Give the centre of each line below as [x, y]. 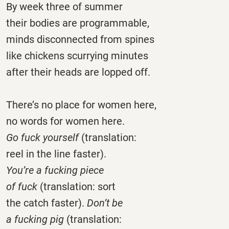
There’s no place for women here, [81, 105]
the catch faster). [47, 203]
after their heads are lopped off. [78, 72]
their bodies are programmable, [78, 23]
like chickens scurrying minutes [77, 55]
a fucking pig [35, 219]
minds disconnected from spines [80, 39]
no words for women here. [65, 121]
